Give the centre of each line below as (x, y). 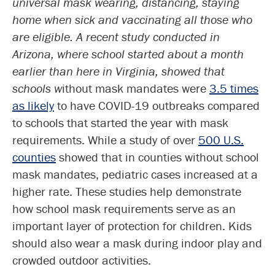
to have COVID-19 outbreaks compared (157, 105)
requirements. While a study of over (105, 139)
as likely (33, 105)
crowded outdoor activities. (82, 260)
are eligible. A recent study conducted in (116, 36)
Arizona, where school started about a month (128, 53)
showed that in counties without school (157, 157)
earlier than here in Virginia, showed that (118, 71)
